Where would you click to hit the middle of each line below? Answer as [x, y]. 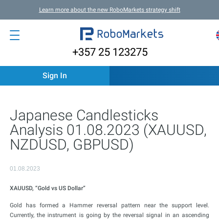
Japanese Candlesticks [84, 115]
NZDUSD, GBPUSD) [72, 144]
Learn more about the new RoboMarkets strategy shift [109, 10]
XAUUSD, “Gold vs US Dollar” [48, 188]
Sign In [55, 76]
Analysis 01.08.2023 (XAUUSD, [108, 130]
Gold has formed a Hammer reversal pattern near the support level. [109, 205]
